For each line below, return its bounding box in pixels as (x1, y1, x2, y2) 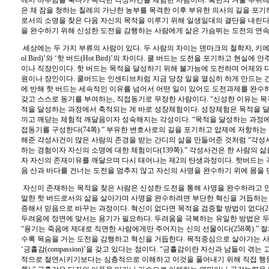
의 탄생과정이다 (180, 156, 232, 165)
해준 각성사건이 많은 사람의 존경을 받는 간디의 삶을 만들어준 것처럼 (21, 136, 248, 144)
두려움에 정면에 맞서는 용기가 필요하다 (21, 214, 151, 223)
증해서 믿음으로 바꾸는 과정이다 (21, 204, 127, 213)
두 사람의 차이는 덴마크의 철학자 (144, 44, 252, 52)
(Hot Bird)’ (80, 54, 113, 62)
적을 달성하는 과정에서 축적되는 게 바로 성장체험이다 (21, 105, 198, 113)
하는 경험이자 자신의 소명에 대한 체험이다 (21, 146, 160, 154)
